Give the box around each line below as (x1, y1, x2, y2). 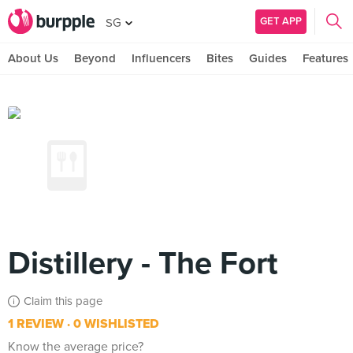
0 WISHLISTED (70, 316, 159, 332)
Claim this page (24, 294, 102, 308)
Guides (249, 51, 287, 65)
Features (303, 51, 348, 65)
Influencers (132, 51, 191, 65)
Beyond (74, 51, 116, 65)
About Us (8, 51, 58, 65)
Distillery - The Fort (8, 244, 278, 282)
